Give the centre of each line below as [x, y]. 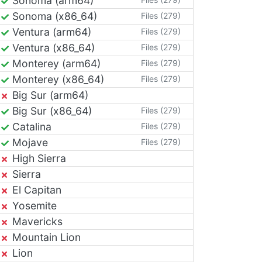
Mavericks [36, 221]
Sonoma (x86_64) [53, 16]
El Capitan [35, 189]
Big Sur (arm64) [49, 95]
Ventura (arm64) [50, 32]
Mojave [29, 142]
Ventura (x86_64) [52, 47]
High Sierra [38, 158]
